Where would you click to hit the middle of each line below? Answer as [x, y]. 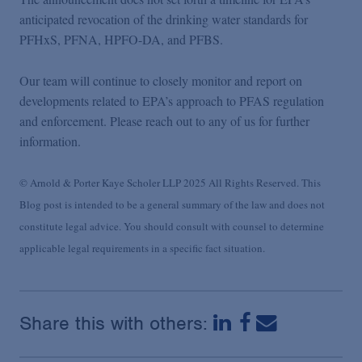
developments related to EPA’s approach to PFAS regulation [172, 100]
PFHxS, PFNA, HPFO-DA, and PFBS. [121, 40]
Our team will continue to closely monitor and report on [161, 80]
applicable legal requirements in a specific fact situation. [142, 248]
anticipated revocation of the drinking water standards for [164, 19]
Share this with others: [116, 323]
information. [50, 141]
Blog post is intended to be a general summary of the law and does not [172, 205]
